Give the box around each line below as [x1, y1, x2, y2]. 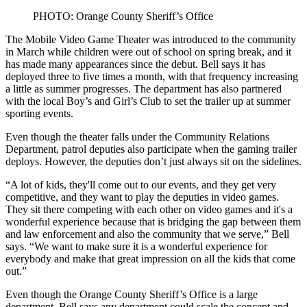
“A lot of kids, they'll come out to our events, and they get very [5, 179, 276, 191]
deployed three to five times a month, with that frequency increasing [5, 71, 298, 82]
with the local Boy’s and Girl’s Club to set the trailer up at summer [5, 95, 291, 107]
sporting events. [5, 108, 73, 119]
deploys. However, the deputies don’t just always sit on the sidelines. [5, 156, 302, 167]
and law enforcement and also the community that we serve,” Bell [5, 228, 289, 240]
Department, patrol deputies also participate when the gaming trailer [5, 143, 297, 155]
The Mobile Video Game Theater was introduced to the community [5, 34, 296, 45]
